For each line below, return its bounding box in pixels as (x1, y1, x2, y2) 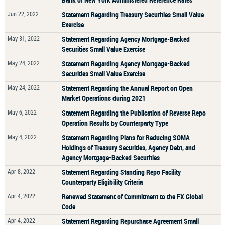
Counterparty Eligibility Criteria (62, 177, 143, 187)
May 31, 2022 (8, 34, 40, 42)
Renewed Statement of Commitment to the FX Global (62, 192, 203, 201)
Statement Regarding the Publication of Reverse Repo (62, 108, 206, 118)
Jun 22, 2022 (8, 10, 39, 18)
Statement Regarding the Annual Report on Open (62, 83, 193, 93)
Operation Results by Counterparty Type (62, 118, 168, 128)
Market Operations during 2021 (62, 93, 146, 103)
